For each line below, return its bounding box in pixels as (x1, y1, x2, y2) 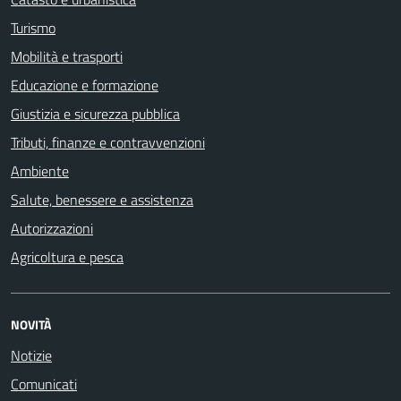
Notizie (11, 344, 52, 366)
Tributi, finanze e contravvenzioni (11, 131, 205, 153)
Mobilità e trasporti (11, 45, 123, 67)
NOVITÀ (11, 314, 51, 334)
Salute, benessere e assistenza (11, 188, 193, 210)
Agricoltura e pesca (11, 245, 124, 268)
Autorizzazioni (11, 217, 93, 239)
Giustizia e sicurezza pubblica (11, 102, 180, 124)
